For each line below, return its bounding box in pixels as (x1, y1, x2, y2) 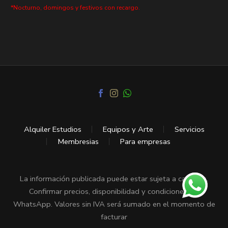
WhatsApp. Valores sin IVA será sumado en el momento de (13, 199, 215, 210)
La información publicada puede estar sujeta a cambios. (20, 174, 208, 184)
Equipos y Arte (102, 124, 153, 135)
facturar (101, 212, 127, 222)
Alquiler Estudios (23, 124, 81, 135)
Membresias (58, 136, 99, 147)
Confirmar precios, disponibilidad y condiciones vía (29, 186, 199, 197)
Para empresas (120, 136, 170, 147)
